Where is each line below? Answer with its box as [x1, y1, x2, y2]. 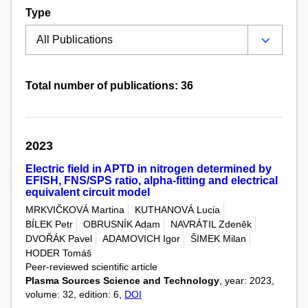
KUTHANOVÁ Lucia [135, 203, 220, 215]
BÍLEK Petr [25, 218, 73, 230]
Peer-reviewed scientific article [25, 261, 157, 273]
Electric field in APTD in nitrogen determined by [25, 163, 272, 175]
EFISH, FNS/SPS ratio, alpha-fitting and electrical [25, 175, 278, 187]
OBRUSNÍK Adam [83, 218, 160, 230]
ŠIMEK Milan [190, 233, 246, 245]
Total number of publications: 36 [25, 80, 193, 92]
